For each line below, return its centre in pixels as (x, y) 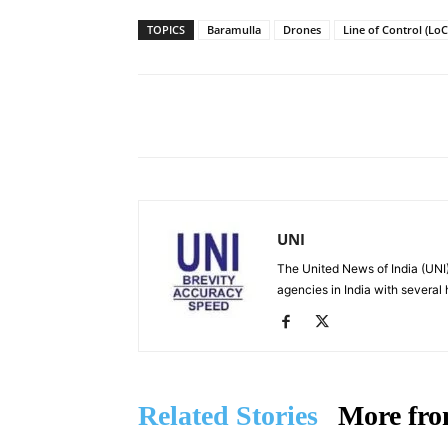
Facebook (328, 115)
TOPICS (166, 29)
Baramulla (234, 29)
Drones (302, 29)
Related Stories (228, 415)
